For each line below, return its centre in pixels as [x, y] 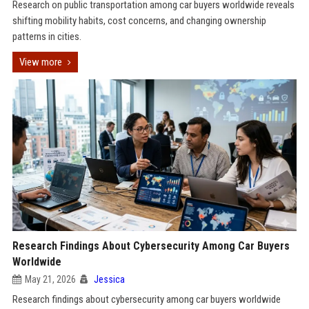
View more [40, 62]
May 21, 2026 [50, 279]
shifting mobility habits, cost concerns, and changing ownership [139, 21]
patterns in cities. [47, 37]
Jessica [109, 279]
